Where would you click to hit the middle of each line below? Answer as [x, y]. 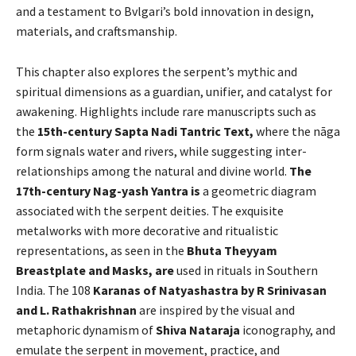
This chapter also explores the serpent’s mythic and [157, 72]
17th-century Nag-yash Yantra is [109, 191]
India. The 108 [54, 290]
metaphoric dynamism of [86, 330]
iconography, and [289, 330]
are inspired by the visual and [217, 310]
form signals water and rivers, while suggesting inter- [161, 151]
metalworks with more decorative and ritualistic [147, 230]
